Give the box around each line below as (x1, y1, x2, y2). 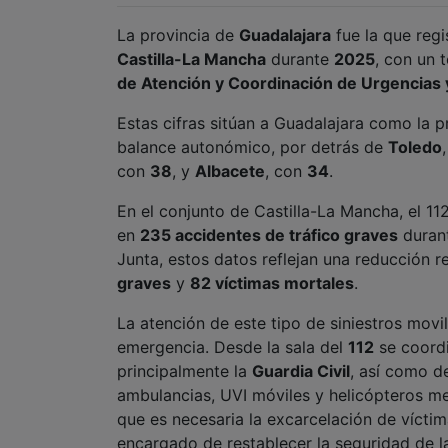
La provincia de (117, 25, 239, 46)
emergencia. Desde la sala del (117, 337, 348, 358)
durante (266, 49, 334, 70)
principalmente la (117, 361, 252, 382)
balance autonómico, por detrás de (117, 137, 388, 158)
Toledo (388, 137, 442, 158)
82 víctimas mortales (190, 273, 354, 294)
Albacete (195, 161, 265, 182)
